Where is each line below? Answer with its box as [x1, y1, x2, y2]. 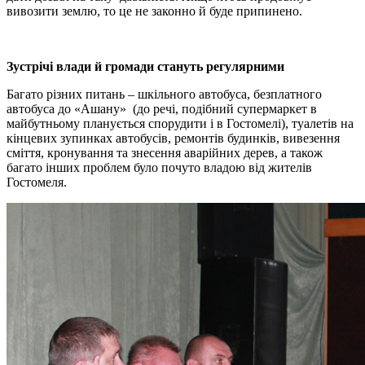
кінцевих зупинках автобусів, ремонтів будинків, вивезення [7, 130, 340, 145]
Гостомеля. [7, 174, 67, 189]
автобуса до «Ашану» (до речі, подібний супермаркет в [7, 101, 317, 116]
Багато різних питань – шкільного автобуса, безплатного [7, 86, 322, 101]
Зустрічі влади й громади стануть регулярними [7, 59, 284, 73]
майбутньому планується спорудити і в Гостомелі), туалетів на [7, 116, 354, 130]
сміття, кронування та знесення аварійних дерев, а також [7, 145, 323, 160]
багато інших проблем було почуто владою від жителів [7, 160, 312, 174]
